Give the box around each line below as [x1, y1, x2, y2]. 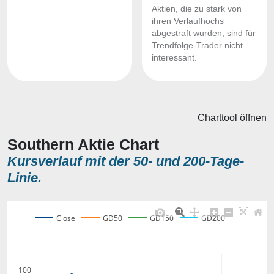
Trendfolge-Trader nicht [152, 41, 243, 50]
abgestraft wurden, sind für [152, 29, 256, 38]
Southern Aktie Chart [7, 136, 159, 153]
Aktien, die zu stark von [152, 4, 242, 13]
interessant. [152, 53, 197, 62]
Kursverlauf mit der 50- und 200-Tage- [7, 154, 244, 169]
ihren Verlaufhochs [152, 17, 224, 26]
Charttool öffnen [198, 113, 267, 123]
